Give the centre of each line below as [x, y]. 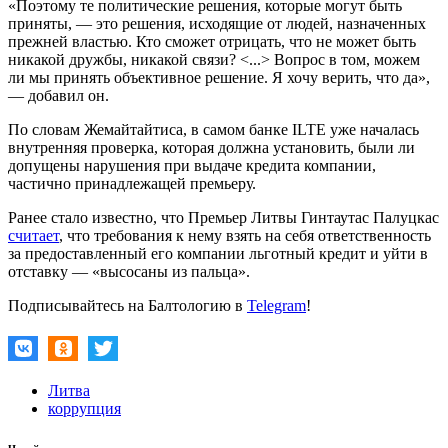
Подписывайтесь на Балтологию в [127, 305]
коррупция [84, 408]
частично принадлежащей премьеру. [132, 183]
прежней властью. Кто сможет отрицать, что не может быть [212, 41]
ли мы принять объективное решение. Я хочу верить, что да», [219, 77]
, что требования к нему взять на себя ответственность [245, 235]
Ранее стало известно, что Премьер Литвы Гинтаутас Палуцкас [223, 217]
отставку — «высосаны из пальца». [129, 271]
